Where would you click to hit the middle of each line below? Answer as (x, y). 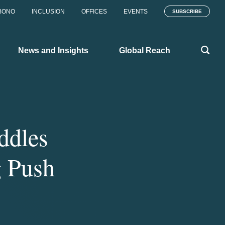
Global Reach (145, 50)
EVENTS (136, 12)
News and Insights (53, 50)
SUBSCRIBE (187, 11)
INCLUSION (48, 12)
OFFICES (94, 12)
